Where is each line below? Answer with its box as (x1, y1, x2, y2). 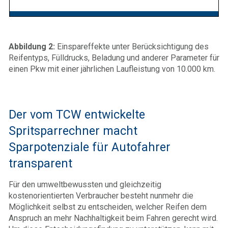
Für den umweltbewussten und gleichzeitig (9, 179, 161, 189)
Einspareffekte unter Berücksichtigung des (55, 41, 209, 51)
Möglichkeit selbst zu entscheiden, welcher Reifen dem (9, 202, 207, 212)
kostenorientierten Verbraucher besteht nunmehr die (9, 190, 193, 201)
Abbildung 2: (9, 41, 55, 51)
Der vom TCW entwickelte (9, 107, 145, 122)
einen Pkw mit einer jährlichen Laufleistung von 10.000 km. (9, 64, 215, 74)
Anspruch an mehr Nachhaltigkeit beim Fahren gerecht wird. (9, 213, 218, 223)
